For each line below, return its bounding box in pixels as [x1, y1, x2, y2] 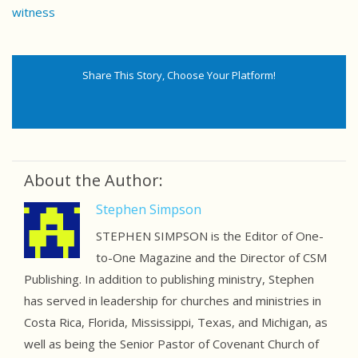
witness [12, 4, 55, 21]
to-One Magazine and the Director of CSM [95, 249, 327, 266]
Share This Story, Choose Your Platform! [82, 68, 276, 83]
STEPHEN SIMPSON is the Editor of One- [95, 228, 324, 245]
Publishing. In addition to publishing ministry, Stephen [24, 271, 314, 288]
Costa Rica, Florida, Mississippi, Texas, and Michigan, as [24, 314, 328, 331]
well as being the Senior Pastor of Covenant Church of [24, 336, 319, 352]
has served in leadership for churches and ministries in [24, 292, 321, 309]
